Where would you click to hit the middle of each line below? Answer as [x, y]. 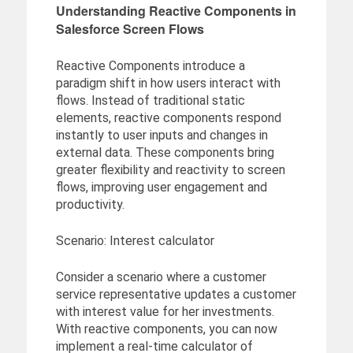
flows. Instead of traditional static [150, 101]
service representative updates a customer [176, 295]
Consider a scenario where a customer [161, 277]
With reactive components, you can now [166, 329]
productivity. [90, 205]
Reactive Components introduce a [150, 66]
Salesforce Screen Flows [130, 29]
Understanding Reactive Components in [176, 11]
